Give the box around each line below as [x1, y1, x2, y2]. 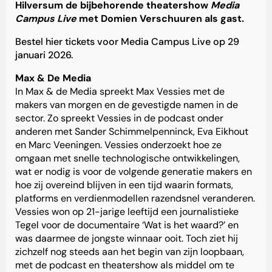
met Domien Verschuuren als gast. [76, 12, 244, 25]
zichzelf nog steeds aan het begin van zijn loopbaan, [15, 245, 244, 259]
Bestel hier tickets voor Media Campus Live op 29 [15, 35, 239, 49]
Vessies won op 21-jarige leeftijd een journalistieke [15, 205, 239, 219]
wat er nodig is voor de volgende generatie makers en [15, 165, 252, 178]
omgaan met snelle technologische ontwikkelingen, [15, 152, 240, 165]
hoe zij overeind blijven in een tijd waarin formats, [15, 178, 233, 192]
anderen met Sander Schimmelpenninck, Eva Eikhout [15, 125, 248, 138]
